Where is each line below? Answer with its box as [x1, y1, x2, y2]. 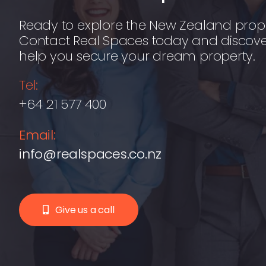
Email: [18, 125, 56, 144]
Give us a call [55, 202, 115, 217]
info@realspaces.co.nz [18, 144, 161, 163]
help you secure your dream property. [18, 46, 256, 65]
